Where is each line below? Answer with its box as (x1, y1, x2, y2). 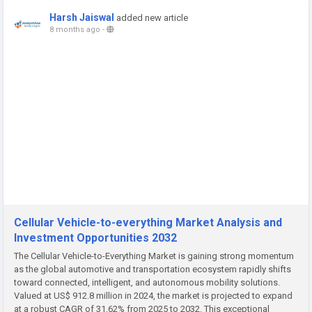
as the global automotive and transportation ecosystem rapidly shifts (14, 263, 291, 274)
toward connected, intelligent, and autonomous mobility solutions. (14, 276, 280, 288)
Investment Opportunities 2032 (14, 231, 177, 244)
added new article (116, 12, 188, 23)
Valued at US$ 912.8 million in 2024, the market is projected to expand (14, 290, 292, 301)
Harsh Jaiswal (49, 11, 114, 23)
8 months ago (49, 24, 100, 34)
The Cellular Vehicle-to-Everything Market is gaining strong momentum (14, 250, 294, 261)
